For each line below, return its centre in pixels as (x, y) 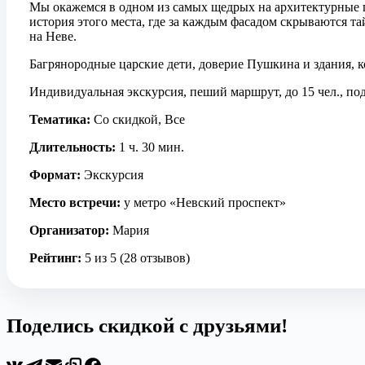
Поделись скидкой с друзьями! (147, 325)
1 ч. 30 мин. (150, 147)
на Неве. (53, 36)
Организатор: (69, 230)
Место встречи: (75, 202)
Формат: (55, 175)
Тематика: (60, 119)
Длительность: (73, 147)
